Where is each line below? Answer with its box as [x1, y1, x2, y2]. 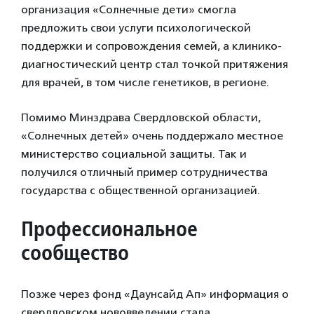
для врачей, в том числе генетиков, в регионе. [21, 75, 269, 89]
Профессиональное [21, 214, 198, 242]
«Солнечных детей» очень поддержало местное [21, 128, 283, 142]
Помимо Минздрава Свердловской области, [21, 110, 261, 124]
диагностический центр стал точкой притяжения [21, 57, 288, 71]
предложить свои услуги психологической [21, 20, 251, 34]
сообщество [21, 238, 129, 266]
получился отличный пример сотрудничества [21, 165, 268, 179]
